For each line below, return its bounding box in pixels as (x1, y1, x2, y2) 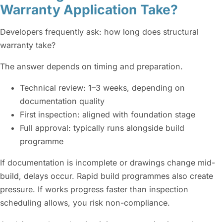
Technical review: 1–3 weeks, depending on (20, 83, 185, 93)
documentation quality (20, 96, 105, 107)
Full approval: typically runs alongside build (20, 123, 184, 133)
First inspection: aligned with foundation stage (20, 110, 195, 120)
